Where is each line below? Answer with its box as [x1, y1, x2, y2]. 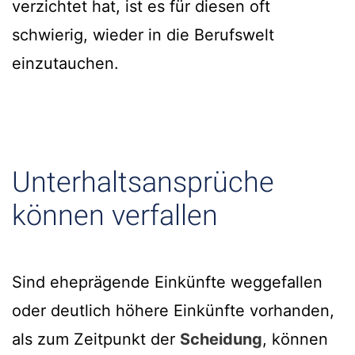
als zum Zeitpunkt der [12, 330, 180, 349]
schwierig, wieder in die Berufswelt [12, 25, 274, 45]
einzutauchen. [12, 54, 119, 74]
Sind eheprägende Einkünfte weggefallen [12, 273, 323, 292]
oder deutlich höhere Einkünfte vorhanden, [12, 301, 334, 321]
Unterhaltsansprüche [12, 166, 274, 200]
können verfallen [12, 199, 218, 233]
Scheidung [180, 330, 262, 349]
